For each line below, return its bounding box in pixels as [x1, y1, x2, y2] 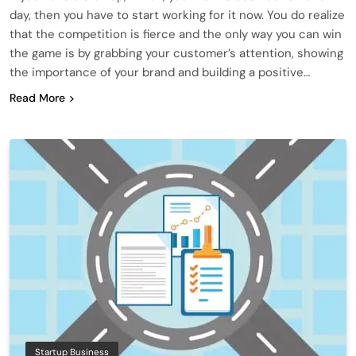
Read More [10, 90, 65, 105]
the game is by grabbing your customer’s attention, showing [10, 44, 343, 61]
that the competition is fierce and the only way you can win [10, 25, 342, 42]
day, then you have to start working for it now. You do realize [10, 6, 345, 23]
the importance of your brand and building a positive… [10, 64, 310, 80]
